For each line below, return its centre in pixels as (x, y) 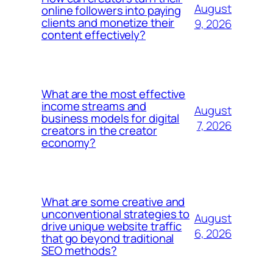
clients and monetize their (108, 22)
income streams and (94, 106)
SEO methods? (79, 250)
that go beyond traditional (108, 238)
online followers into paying (112, 10)
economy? (69, 142)
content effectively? (94, 34)
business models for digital (111, 118)
